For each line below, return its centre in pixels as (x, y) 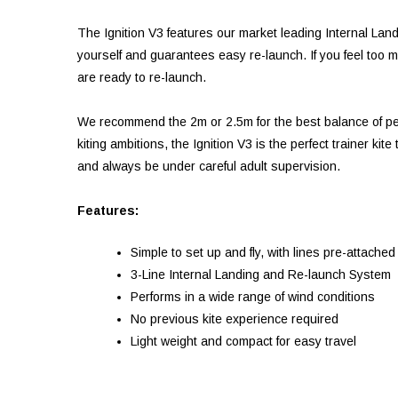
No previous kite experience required (235, 319)
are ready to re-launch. (142, 77)
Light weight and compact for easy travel (243, 341)
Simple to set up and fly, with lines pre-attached (263, 252)
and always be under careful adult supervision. (209, 166)
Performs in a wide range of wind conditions (253, 297)
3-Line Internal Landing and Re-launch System (261, 275)
